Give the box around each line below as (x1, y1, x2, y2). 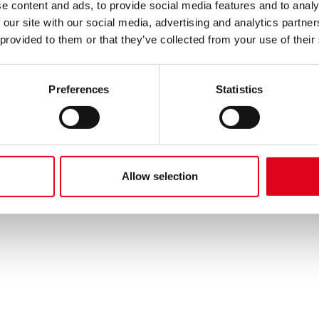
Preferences (48, 83, 110, 95)
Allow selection (121, 170, 198, 183)
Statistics (216, 83, 263, 95)
